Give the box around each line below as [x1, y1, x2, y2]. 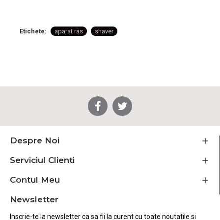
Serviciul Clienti [10, 155, 75, 165]
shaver [95, 27, 113, 35]
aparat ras [55, 27, 83, 35]
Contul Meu [10, 175, 60, 185]
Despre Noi [10, 136, 59, 146]
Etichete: [20, 27, 47, 35]
